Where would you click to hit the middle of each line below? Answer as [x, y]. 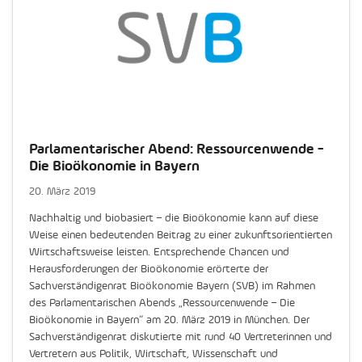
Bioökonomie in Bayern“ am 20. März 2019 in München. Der [169, 320]
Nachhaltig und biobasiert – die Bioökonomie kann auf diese [174, 218]
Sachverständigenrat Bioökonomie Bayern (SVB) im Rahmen [172, 286]
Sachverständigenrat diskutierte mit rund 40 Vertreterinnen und [181, 337]
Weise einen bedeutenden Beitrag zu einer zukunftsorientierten [181, 235]
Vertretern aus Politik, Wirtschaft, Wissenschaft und [154, 354]
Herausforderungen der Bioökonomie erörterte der [149, 269]
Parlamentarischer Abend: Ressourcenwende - [177, 149]
